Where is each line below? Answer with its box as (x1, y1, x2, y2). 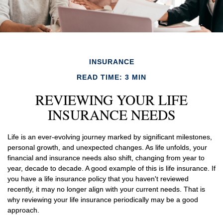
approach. (7, 206, 39, 214)
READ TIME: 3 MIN (77, 73, 146, 81)
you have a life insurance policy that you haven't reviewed (7, 175, 189, 183)
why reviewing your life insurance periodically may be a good (7, 196, 198, 204)
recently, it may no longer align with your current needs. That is (7, 185, 205, 193)
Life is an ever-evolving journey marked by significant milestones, (7, 133, 212, 141)
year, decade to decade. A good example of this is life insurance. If (7, 164, 216, 172)
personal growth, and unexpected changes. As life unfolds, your (7, 143, 207, 151)
